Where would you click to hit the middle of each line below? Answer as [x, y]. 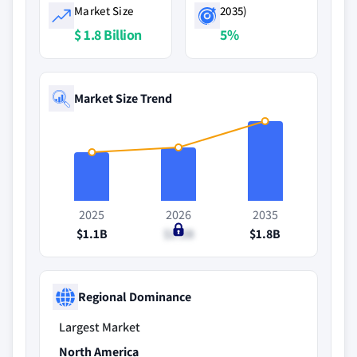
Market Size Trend [123, 98]
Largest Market [100, 327]
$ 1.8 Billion [108, 35]
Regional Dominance [135, 296]
